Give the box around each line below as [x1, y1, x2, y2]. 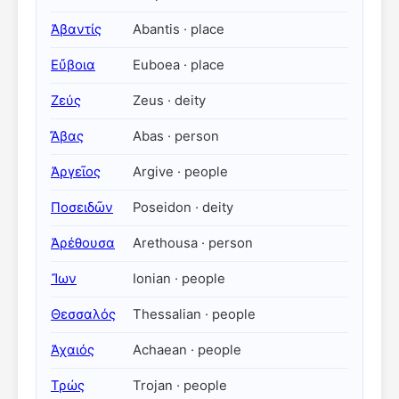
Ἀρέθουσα [51, 235, 115, 251]
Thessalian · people [133, 306, 256, 322]
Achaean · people [133, 342, 241, 358]
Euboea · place [133, 57, 224, 73]
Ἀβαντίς [51, 21, 102, 37]
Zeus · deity [133, 93, 206, 109]
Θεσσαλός [51, 306, 116, 322]
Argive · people [133, 164, 228, 180]
